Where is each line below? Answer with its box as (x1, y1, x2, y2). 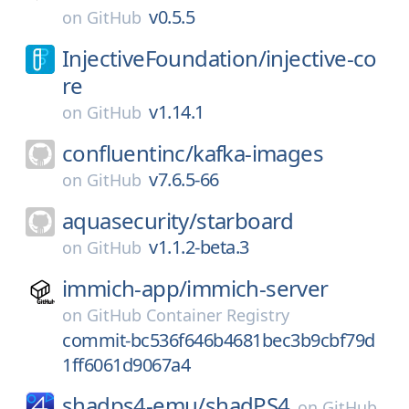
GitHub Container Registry (87, 304, 289, 326)
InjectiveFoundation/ (62, 43, 266, 73)
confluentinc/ (62, 138, 194, 168)
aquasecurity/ (62, 205, 197, 236)
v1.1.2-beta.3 (149, 235, 249, 259)
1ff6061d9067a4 (62, 352, 190, 377)
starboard (196, 205, 294, 236)
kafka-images (193, 138, 324, 168)
